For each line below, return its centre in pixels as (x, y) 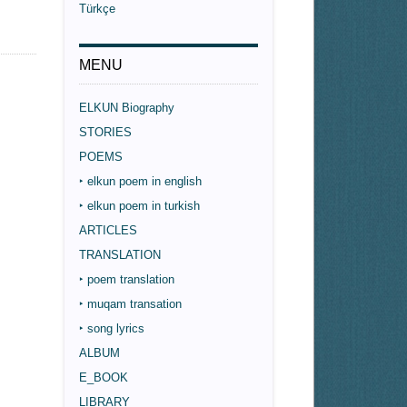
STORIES (106, 132)
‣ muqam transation (131, 304)
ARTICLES (109, 230)
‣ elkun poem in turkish (140, 206)
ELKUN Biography (127, 108)
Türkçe (98, 9)
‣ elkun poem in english (141, 181)
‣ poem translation (127, 279)
